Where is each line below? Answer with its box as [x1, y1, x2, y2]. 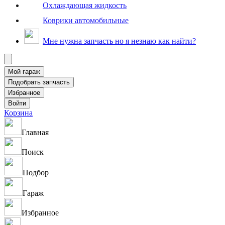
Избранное [22, 208, 59, 217]
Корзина [4, 108, 33, 117]
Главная [22, 128, 49, 137]
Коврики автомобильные [43, 16, 129, 25]
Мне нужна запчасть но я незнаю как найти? [43, 37, 196, 45]
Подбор [23, 168, 49, 177]
